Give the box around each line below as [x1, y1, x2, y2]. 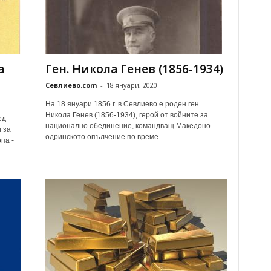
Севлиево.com [45, 80, 97, 90]
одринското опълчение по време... [45, 132, 164, 141]
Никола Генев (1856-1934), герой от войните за [45, 111, 208, 119]
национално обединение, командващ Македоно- [45, 122, 213, 130]
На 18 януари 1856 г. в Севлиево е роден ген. [45, 100, 201, 108]
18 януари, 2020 [106, 80, 157, 90]
